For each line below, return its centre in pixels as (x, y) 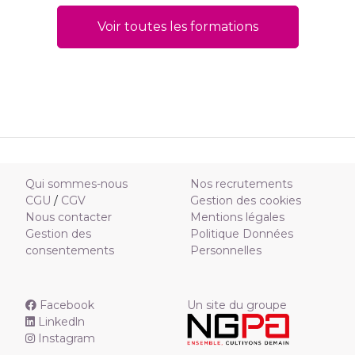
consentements (70, 250)
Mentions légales (237, 217)
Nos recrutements (241, 184)
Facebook (67, 305)
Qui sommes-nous (76, 184)
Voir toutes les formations (177, 27)
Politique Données (242, 234)
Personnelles (226, 250)
